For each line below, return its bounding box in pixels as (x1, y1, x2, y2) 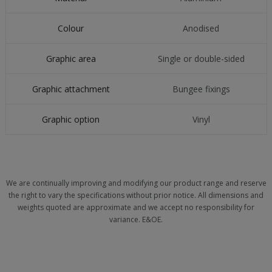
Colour (58, 22, 84, 34)
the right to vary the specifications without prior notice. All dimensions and (8, 190, 263, 200)
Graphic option (42, 114, 100, 125)
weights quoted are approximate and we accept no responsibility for (18, 202, 254, 212)
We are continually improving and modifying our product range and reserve (5, 178, 267, 188)
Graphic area (46, 53, 96, 64)
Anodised (183, 22, 220, 34)
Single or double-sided (157, 53, 245, 64)
